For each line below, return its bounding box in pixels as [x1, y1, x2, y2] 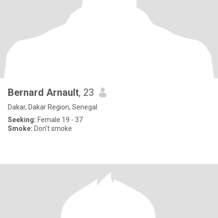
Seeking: [8, 116, 36, 124]
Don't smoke [33, 125, 72, 132]
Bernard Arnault [8, 87, 79, 98]
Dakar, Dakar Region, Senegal [8, 103, 97, 111]
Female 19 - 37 [36, 116, 83, 124]
